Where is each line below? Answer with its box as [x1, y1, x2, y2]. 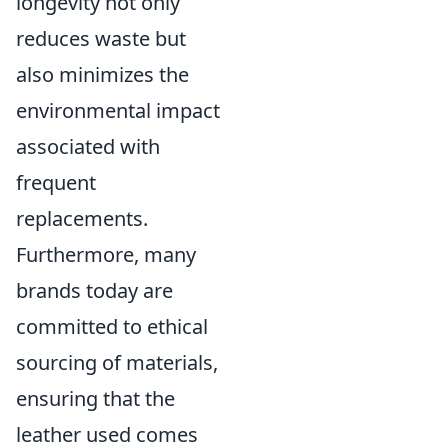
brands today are [16, 277, 173, 305]
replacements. [16, 205, 148, 233]
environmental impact [16, 97, 220, 125]
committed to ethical [16, 313, 208, 341]
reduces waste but [16, 25, 186, 53]
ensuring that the [16, 385, 175, 413]
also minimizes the [16, 61, 189, 89]
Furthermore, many [16, 241, 196, 269]
